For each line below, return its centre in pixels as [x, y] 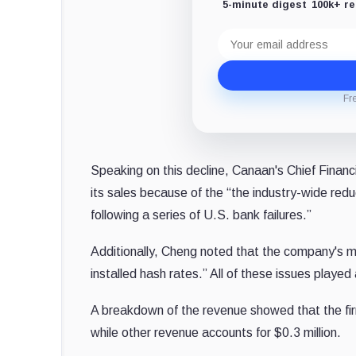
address [241, 47]
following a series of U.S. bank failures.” [201, 215]
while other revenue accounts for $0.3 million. [216, 332]
